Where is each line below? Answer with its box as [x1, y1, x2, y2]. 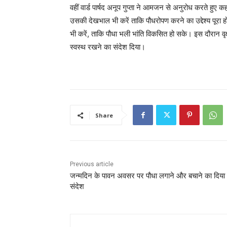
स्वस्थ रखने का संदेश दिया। [70, 42, 145, 52]
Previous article [70, 161, 113, 168]
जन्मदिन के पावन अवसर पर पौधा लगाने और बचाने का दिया [70, 171, 225, 181]
